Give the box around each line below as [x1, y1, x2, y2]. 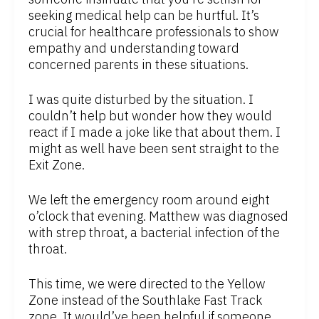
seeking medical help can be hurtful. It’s [28, 7, 259, 24]
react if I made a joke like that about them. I [28, 124, 281, 141]
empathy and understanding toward [28, 40, 239, 57]
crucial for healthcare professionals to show [28, 23, 279, 41]
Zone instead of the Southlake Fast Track [28, 292, 262, 309]
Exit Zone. [28, 157, 85, 174]
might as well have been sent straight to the [28, 140, 279, 157]
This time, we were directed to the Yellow [28, 276, 266, 293]
